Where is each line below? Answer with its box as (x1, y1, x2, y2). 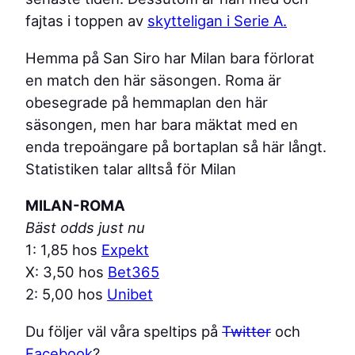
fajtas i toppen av (25, 12, 147, 30)
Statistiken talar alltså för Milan (25, 159, 236, 177)
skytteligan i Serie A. (147, 12, 287, 30)
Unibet (107, 285, 153, 303)
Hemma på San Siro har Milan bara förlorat (25, 48, 315, 67)
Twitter (222, 322, 271, 340)
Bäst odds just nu (25, 219, 145, 237)
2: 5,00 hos (25, 285, 107, 303)
